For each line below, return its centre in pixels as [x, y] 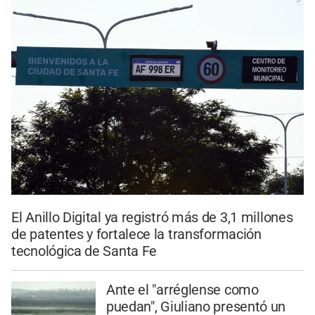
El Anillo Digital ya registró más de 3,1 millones [152, 218]
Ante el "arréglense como [182, 289]
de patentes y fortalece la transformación [136, 234]
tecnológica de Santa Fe [84, 251]
